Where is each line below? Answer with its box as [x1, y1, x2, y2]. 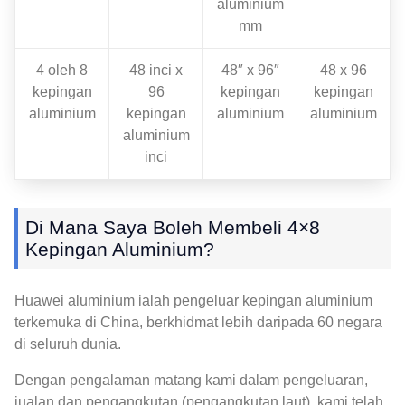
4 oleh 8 [36, 61, 88, 78]
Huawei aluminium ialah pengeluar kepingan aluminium [14, 292, 372, 308]
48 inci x [129, 61, 183, 78]
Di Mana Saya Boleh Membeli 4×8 [25, 216, 320, 238]
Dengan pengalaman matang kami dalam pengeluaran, [14, 372, 368, 388]
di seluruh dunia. [14, 335, 121, 352]
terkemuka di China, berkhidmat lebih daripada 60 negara [14, 314, 382, 330]
